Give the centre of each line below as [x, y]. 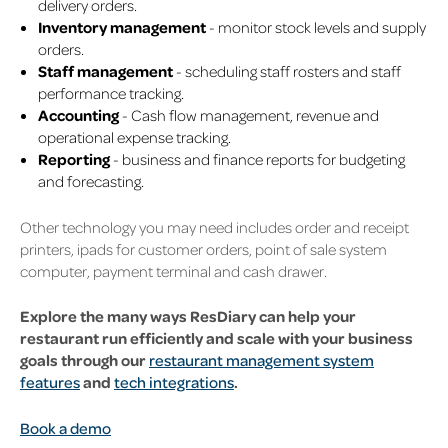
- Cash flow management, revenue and [248, 115]
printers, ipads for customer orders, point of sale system [203, 249]
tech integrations [174, 381]
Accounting [78, 115]
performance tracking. [110, 93]
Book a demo [65, 428]
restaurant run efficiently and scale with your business [216, 337]
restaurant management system [261, 359]
